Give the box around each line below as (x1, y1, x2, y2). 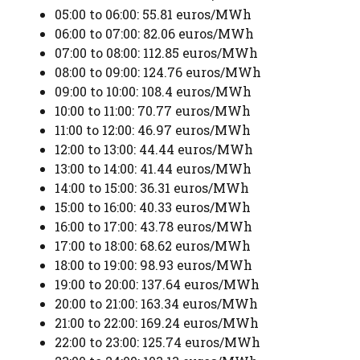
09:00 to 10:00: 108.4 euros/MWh (55, 82, 252, 100)
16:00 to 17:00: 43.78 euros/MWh (55, 217, 252, 235)
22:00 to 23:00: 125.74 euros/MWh (55, 333, 260, 350)
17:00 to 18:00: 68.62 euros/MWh (55, 236, 251, 254)
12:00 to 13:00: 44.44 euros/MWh (55, 140, 253, 157)
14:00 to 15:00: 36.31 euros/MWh (55, 178, 249, 196)
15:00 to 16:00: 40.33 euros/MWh (55, 198, 251, 215)
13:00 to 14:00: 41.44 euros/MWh (55, 159, 252, 177)
